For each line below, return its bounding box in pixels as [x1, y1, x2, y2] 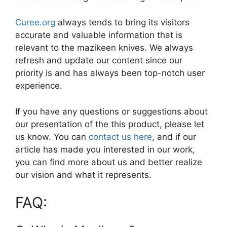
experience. [15, 81, 62, 91]
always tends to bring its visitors [55, 17, 190, 28]
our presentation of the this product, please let [15, 119, 204, 129]
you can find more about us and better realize [15, 157, 202, 167]
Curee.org [15, 17, 55, 28]
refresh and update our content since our [15, 55, 182, 66]
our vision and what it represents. [15, 169, 152, 180]
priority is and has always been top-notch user [15, 68, 205, 79]
